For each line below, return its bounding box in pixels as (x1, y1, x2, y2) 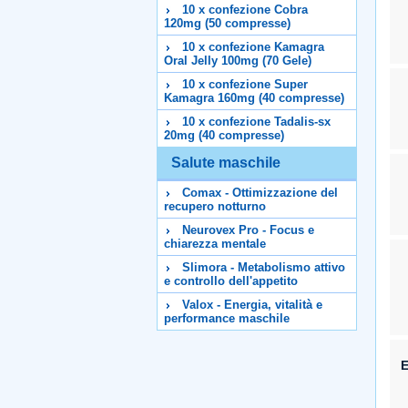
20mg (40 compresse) (164, 128, 284, 142)
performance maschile (164, 311, 290, 325)
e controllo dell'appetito (164, 274, 298, 288)
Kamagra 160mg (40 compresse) (164, 91, 344, 105)
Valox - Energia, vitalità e (182, 298, 322, 311)
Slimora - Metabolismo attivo (182, 260, 345, 274)
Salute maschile (171, 155, 280, 170)
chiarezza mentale (164, 237, 266, 250)
